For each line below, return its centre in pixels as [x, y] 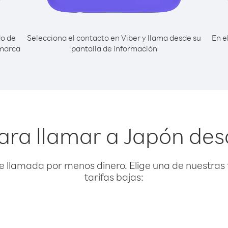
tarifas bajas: [114, 177]
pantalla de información [114, 48]
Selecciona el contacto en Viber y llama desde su [114, 38]
